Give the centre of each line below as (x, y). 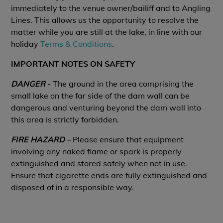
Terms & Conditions (76, 44)
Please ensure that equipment (127, 139)
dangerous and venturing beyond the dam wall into (106, 108)
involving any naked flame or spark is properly (97, 151)
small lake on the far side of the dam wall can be (101, 96)
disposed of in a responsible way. (73, 187)
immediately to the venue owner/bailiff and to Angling (111, 8)
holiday (26, 44)
